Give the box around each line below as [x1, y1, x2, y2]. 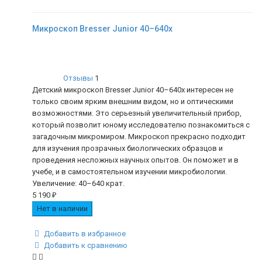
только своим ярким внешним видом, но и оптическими [32, 97, 233, 106]
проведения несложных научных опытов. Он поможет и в [32, 156, 239, 165]
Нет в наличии [37, 204, 88, 213]
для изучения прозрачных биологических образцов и [32, 144, 223, 153]
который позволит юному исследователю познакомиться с [32, 120, 250, 130]
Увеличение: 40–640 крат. [32, 179, 125, 188]
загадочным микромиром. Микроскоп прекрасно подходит [32, 132, 246, 142]
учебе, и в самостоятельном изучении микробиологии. [32, 167, 227, 177]
